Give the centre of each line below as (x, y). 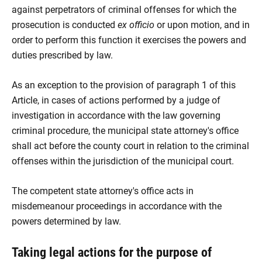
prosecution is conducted (65, 25)
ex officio (136, 25)
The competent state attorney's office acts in (103, 191)
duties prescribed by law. (62, 55)
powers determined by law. (66, 221)
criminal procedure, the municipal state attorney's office (125, 131)
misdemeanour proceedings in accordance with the (117, 206)
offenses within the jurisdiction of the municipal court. (123, 161)
